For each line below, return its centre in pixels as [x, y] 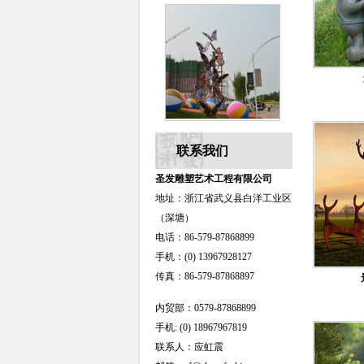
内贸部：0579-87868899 [206, 308]
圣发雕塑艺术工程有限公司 [214, 179]
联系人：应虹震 [189, 347]
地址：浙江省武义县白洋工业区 [223, 198]
